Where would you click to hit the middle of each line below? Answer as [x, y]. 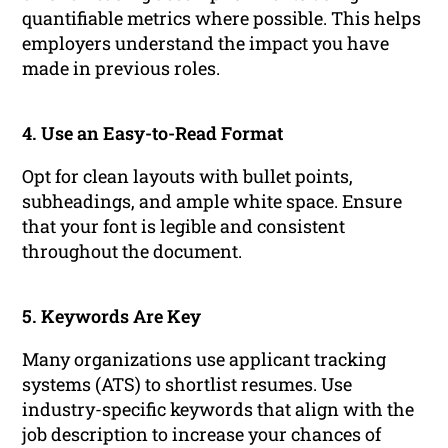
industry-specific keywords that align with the [218, 409]
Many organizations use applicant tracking [204, 359]
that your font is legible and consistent [184, 226]
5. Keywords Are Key [112, 316]
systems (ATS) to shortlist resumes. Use [187, 384]
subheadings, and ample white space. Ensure [212, 201]
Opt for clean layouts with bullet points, [188, 176]
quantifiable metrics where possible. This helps [222, 18]
